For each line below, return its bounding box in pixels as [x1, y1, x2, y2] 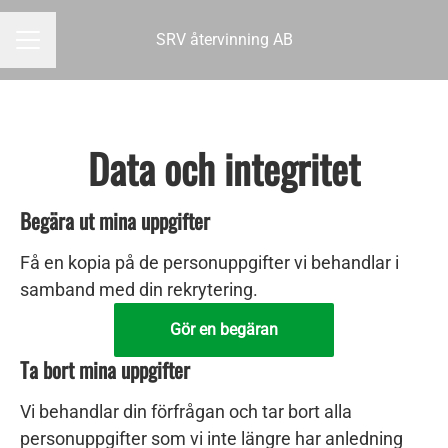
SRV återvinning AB [155, 30, 293, 49]
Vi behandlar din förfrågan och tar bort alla [20, 401, 352, 422]
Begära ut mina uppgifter [20, 205, 210, 236]
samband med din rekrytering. [20, 279, 258, 300]
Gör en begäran [170, 320, 278, 339]
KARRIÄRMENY [15, 40, 119, 57]
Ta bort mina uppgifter [20, 354, 190, 385]
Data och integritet [88, 138, 360, 198]
